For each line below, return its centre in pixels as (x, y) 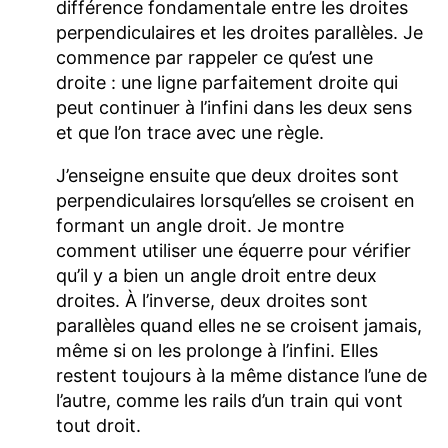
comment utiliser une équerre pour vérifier (233, 250)
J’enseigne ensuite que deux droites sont (227, 175)
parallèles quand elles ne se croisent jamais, (239, 325)
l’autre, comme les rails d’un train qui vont (229, 400)
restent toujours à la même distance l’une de (241, 375)
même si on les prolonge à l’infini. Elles (217, 350)
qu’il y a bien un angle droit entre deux (216, 275)
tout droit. (98, 425)
